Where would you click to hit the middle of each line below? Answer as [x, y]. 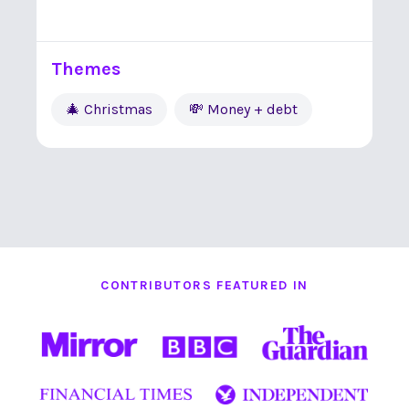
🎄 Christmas [109, 109]
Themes [86, 69]
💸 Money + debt [243, 109]
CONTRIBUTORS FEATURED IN [204, 285]
